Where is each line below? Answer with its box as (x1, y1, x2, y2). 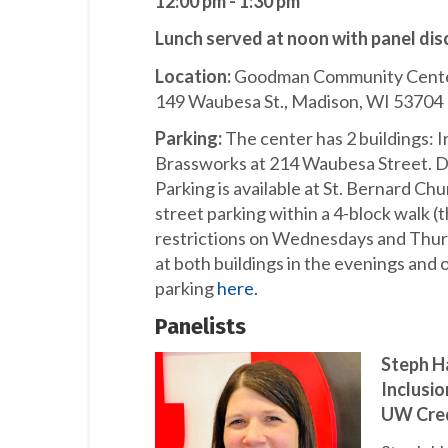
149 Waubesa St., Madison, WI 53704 (155, 89, 443, 112)
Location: (155, 64, 234, 87)
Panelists (155, 312, 246, 340)
